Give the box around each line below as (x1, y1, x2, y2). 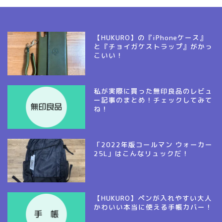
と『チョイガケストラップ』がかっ (94, 41, 213, 51)
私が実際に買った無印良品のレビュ (94, 86, 213, 96)
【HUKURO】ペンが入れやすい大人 (94, 193, 213, 203)
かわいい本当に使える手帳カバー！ (94, 202, 213, 212)
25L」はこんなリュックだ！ (94, 149, 190, 159)
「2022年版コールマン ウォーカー (94, 140, 213, 150)
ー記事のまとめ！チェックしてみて (94, 95, 213, 105)
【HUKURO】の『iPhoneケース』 (94, 32, 208, 42)
